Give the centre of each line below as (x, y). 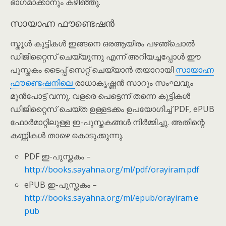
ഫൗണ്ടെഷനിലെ (42, 82)
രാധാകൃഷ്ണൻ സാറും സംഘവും (134, 82)
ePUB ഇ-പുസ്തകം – (61, 185)
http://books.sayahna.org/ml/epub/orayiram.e (111, 198)
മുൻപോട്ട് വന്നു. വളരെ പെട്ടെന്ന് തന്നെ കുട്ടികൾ (100, 96)
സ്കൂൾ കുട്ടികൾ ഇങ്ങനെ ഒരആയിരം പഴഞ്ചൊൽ (102, 43)
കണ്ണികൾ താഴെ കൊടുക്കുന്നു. (67, 135)
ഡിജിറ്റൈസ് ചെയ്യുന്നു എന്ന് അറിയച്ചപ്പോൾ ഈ (105, 56)
